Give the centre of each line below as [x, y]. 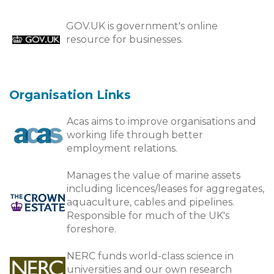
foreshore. [91, 229]
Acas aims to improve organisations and [161, 121]
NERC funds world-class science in [150, 256]
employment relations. [122, 148]
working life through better [135, 135]
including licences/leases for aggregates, [165, 189]
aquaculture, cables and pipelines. [150, 202]
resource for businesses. [124, 39]
